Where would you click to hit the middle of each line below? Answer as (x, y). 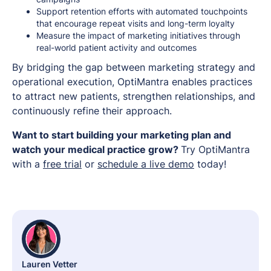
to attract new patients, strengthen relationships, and (134, 96)
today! (212, 164)
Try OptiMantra (215, 149)
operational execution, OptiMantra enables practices (132, 81)
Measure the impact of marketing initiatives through (138, 35)
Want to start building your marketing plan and (122, 135)
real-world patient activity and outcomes (116, 47)
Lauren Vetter (50, 264)
